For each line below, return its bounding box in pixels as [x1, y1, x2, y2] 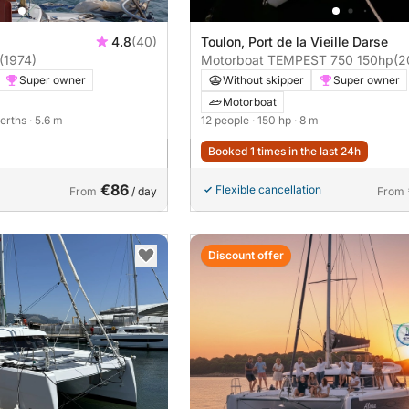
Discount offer [208, 247, 284, 262]
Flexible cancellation [215, 182, 321, 196]
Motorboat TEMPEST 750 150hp [357, 51, 393, 68]
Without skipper [223, 72, 304, 87]
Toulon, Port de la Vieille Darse [201, 33, 388, 49]
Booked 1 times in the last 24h [208, 143, 361, 158]
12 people [201, 112, 252, 127]
